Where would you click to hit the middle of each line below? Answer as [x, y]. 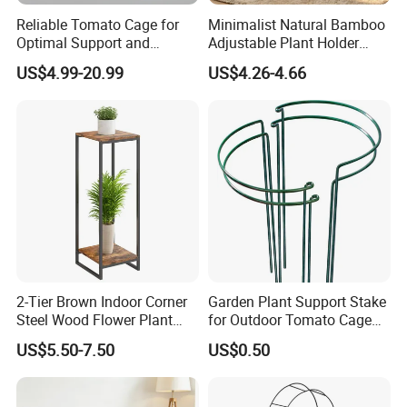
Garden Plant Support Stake [297, 301]
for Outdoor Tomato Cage [289, 319]
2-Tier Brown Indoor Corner [102, 301]
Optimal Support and [84, 42]
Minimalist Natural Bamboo [296, 24]
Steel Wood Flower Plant [95, 319]
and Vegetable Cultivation [290, 338]
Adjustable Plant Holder [283, 42]
